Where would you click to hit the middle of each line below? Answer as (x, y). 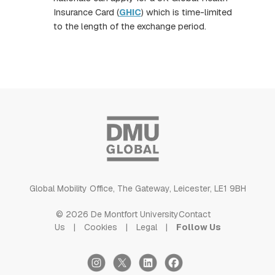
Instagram (107, 257)
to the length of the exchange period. (130, 26)
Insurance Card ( (86, 12)
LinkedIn (155, 257)
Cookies (100, 227)
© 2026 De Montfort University (117, 214)
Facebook (185, 257)
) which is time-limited (186, 12)
